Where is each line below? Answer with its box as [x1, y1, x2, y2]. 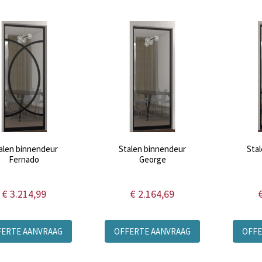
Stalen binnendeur [119, 143, 187, 154]
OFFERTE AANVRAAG [114, 225, 191, 237]
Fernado [9, 153, 40, 165]
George [139, 153, 166, 165]
